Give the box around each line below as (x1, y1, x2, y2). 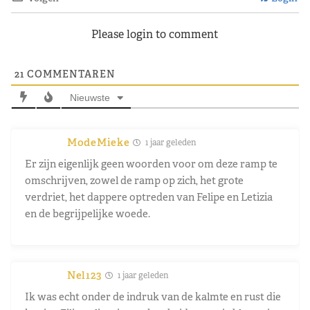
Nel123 (67, 268, 102, 282)
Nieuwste (69, 91, 110, 103)
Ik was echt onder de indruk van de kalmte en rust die (25, 289, 281, 303)
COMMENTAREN (24, 67, 116, 80)
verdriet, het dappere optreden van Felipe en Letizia (25, 190, 273, 203)
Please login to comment (91, 26, 219, 42)
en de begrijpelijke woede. (25, 206, 150, 220)
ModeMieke (67, 135, 130, 149)
